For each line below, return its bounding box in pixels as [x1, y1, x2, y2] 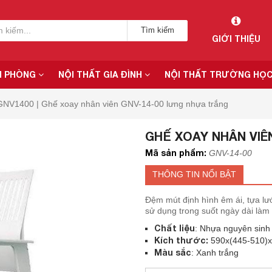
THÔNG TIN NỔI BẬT [152, 169, 236, 179]
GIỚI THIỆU [211, 33, 260, 44]
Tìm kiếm [140, 25, 174, 35]
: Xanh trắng [191, 248, 239, 257]
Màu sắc [154, 247, 191, 257]
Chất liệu [154, 223, 195, 233]
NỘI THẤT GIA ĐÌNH [58, 69, 144, 80]
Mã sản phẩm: [145, 148, 206, 158]
